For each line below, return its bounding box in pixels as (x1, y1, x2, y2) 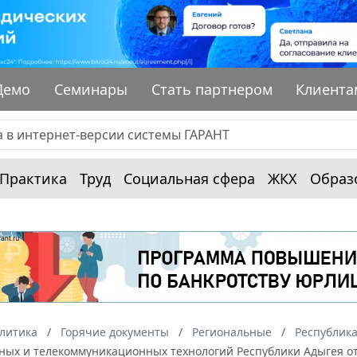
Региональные (192, 324, 272, 339)
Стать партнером (151, 79, 273, 99)
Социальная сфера (124, 168, 255, 188)
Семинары (54, 79, 128, 99)
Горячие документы (61, 324, 169, 339)
